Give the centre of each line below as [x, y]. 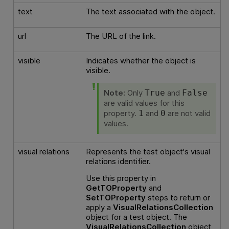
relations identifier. [118, 161]
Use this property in [121, 178]
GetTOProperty [116, 188]
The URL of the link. [121, 36]
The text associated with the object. [150, 11]
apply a [99, 208]
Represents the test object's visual [148, 151]
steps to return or [178, 198]
